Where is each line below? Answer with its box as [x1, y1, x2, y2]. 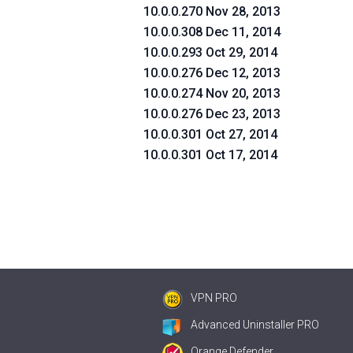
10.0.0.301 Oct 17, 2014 [143, 147, 277, 162]
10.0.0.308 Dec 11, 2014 [143, 24, 281, 39]
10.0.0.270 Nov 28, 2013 [143, 4, 281, 19]
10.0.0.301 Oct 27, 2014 [143, 127, 277, 142]
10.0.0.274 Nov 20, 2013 [143, 86, 281, 101]
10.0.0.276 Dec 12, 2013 [143, 65, 281, 80]
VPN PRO [191, 292, 237, 304]
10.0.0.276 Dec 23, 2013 [143, 106, 281, 121]
